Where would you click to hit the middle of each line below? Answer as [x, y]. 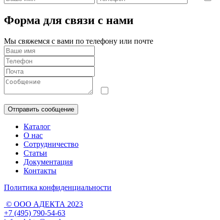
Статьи [35, 153]
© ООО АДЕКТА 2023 [44, 204]
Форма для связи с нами [69, 20]
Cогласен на [138, 92]
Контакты [40, 171]
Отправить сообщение [41, 110]
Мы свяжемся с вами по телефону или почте [79, 41]
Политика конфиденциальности [58, 188]
